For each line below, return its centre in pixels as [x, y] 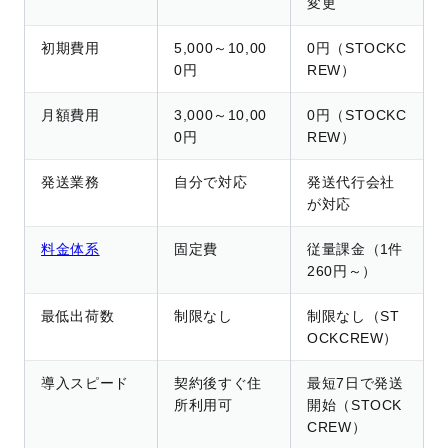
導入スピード [85, 383]
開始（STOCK [355, 405]
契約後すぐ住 [218, 383]
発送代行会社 [351, 182]
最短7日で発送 [355, 383]
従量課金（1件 [355, 249]
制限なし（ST [353, 316]
